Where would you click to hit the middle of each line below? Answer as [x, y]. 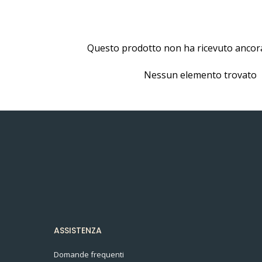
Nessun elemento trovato [200, 75]
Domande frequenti [89, 254]
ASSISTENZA [78, 230]
